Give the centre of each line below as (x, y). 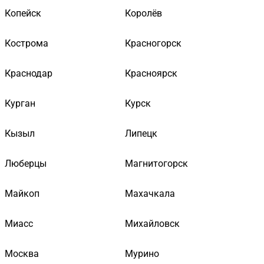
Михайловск (152, 223)
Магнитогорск (156, 163)
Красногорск (153, 43)
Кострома (27, 43)
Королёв (143, 13)
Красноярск (151, 73)
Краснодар (29, 73)
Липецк (141, 133)
